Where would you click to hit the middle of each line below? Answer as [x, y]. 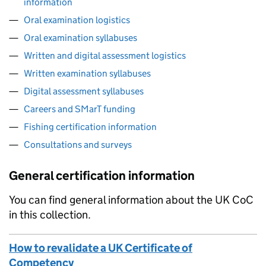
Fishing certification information [90, 127]
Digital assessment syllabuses [84, 91]
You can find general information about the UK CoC [131, 200]
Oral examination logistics [77, 20]
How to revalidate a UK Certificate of [101, 248]
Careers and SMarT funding [80, 109]
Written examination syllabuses [87, 73]
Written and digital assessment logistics [105, 56]
